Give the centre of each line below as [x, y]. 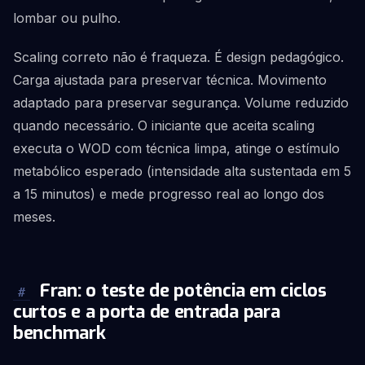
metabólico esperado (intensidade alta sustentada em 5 [182, 171]
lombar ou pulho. [67, 18]
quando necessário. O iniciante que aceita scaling [164, 125]
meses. [34, 217]
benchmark [59, 333]
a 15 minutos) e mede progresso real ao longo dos [169, 194]
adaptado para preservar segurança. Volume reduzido [181, 103]
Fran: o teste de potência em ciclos [181, 290]
